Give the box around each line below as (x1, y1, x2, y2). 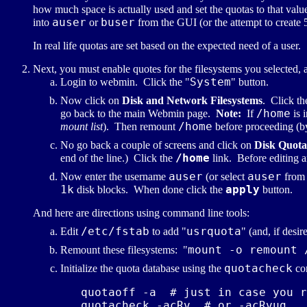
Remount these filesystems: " (60, 244, 188, 256)
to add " (149, 225, 186, 238)
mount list (60, 121, 103, 133)
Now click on (60, 95, 122, 107)
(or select (203, 171, 247, 183)
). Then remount (103, 121, 178, 133)
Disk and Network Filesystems (122, 95, 262, 107)
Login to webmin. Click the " (60, 76, 190, 88)
